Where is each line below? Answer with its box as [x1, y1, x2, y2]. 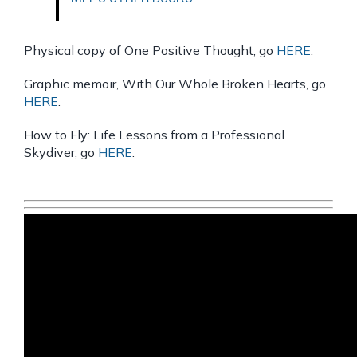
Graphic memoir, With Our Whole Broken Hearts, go [24, 75, 326, 92]
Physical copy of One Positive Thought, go [24, 41, 277, 58]
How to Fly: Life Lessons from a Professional [24, 126, 284, 143]
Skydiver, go [24, 143, 98, 160]
